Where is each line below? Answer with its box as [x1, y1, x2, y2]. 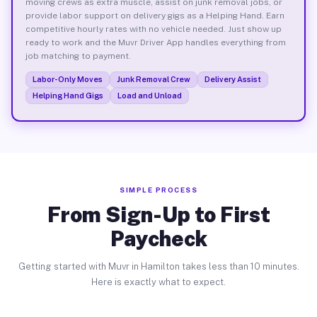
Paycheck [110, 226, 207, 251]
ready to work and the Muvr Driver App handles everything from [25, 37, 286, 47]
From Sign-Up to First [47, 202, 270, 227]
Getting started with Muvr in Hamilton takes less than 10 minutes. [18, 261, 299, 272]
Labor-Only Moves [32, 74, 103, 83]
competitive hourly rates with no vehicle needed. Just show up [25, 23, 282, 34]
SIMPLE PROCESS [120, 185, 197, 194]
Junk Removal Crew [116, 74, 190, 83]
